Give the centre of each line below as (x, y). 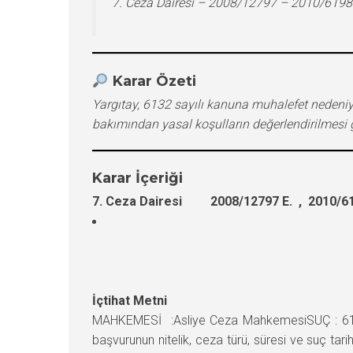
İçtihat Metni (130, 300)
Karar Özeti (154, 81)
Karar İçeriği (137, 178)
